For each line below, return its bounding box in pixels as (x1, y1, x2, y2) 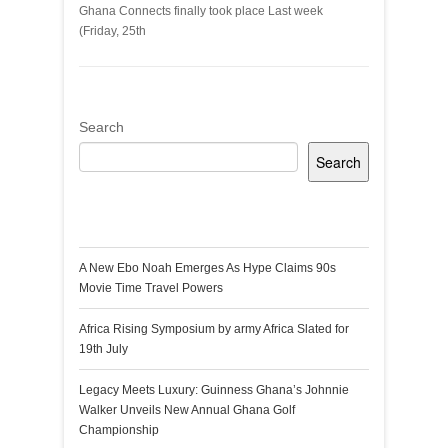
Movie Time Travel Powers (79, 281, 223, 295)
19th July (79, 342, 128, 356)
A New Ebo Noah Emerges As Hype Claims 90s (79, 261, 336, 275)
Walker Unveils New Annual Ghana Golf (79, 403, 295, 417)
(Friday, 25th (79, 24, 146, 38)
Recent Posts (79, 206, 223, 237)
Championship (79, 423, 159, 437)
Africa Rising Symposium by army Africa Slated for (79, 322, 349, 336)
